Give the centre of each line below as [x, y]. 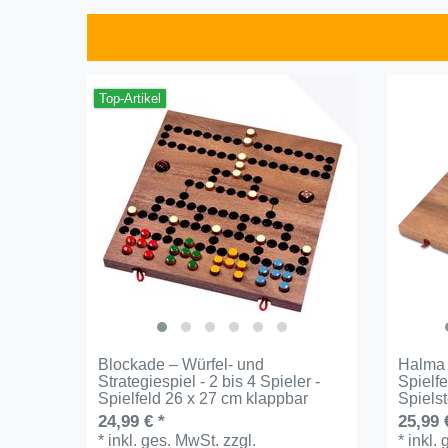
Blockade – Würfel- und [181, 364]
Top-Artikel [130, 98]
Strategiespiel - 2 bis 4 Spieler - [209, 381]
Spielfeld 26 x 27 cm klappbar [203, 398]
